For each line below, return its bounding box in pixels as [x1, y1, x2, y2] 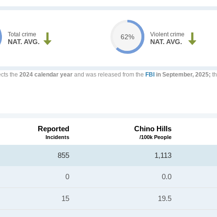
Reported [38, 124, 69, 133]
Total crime [8, 31, 37, 38]
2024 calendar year [19, 71, 73, 78]
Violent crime [150, 31, 185, 38]
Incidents [46, 134, 69, 140]
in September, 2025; [155, 71, 211, 78]
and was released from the [73, 71, 145, 78]
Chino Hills [134, 124, 171, 133]
